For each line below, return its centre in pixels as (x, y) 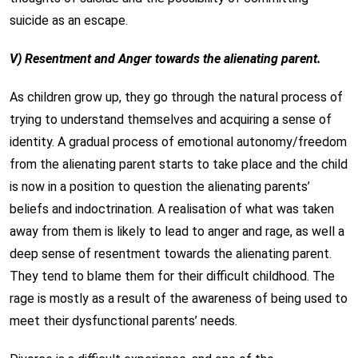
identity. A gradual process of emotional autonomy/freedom (178, 142)
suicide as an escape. (69, 20)
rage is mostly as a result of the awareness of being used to (179, 298)
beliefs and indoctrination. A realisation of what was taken (172, 209)
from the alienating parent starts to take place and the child (179, 164)
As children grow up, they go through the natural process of (176, 97)
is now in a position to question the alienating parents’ (160, 187)
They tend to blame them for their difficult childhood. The (172, 276)
